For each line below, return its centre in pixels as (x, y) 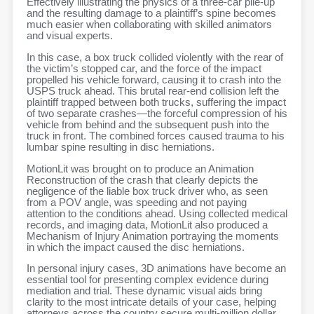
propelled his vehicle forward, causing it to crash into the (154, 80)
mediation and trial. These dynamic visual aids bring (144, 291)
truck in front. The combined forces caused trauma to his (156, 136)
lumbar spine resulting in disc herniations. (121, 148)
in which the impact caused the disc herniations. (136, 247)
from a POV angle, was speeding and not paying (137, 202)
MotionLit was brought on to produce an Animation (140, 169)
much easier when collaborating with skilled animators (149, 25)
